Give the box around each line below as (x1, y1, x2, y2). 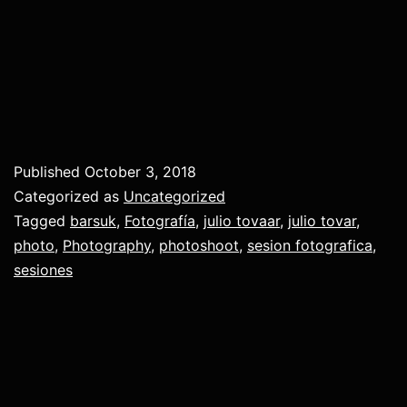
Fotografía (124, 211, 195, 230)
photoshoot (159, 235, 239, 254)
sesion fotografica (247, 235, 372, 254)
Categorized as (14, 186, 124, 205)
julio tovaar (203, 211, 280, 230)
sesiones (14, 260, 73, 279)
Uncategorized (124, 186, 225, 205)
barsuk (70, 211, 116, 230)
